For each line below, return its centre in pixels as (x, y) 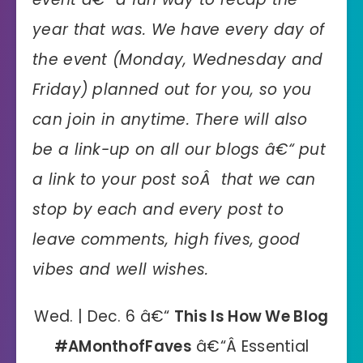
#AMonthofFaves (123, 346)
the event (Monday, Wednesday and (178, 59)
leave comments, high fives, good (167, 239)
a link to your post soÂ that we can (174, 179)
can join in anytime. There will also (170, 119)
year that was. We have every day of (179, 29)
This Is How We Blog (251, 316)
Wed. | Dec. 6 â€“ (104, 316)
